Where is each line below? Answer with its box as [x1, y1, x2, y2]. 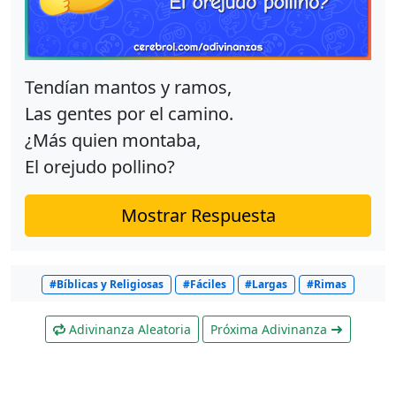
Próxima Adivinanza [210, 321, 331, 339]
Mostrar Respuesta [120, 203, 276, 228]
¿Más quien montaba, [25, 128, 201, 153]
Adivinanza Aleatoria [65, 321, 191, 339]
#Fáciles [182, 277, 226, 293]
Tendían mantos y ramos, [25, 75, 232, 100]
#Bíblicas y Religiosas [49, 277, 164, 293]
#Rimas [306, 277, 346, 293]
